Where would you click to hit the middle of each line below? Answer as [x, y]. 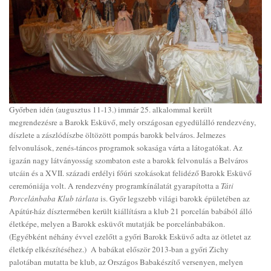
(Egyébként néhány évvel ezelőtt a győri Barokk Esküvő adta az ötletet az [130, 236]
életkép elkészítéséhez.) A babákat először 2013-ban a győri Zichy [119, 249]
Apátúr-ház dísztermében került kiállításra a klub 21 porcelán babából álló [131, 211]
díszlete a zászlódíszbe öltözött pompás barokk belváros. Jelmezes [117, 135]
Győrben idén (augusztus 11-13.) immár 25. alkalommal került [111, 109]
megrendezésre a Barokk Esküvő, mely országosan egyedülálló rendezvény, [132, 122]
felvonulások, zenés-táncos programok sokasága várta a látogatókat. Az [126, 147]
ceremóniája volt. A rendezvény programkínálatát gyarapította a [115, 185]
